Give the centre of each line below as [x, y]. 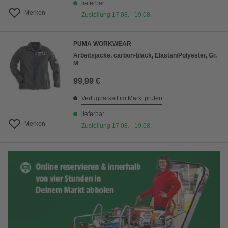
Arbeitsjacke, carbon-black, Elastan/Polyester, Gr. [145, 55]
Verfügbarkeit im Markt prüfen [122, 98]
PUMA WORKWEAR [102, 44]
